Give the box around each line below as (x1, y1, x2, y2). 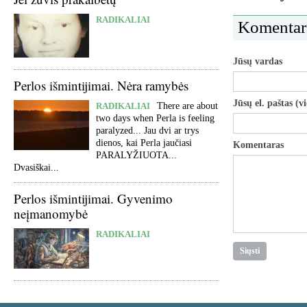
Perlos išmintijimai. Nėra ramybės (14, 77, 188, 94)
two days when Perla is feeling (96, 113, 214, 123)
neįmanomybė (14, 205, 88, 222)
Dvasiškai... (14, 162, 59, 173)
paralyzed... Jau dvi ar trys (96, 125, 199, 136)
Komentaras (233, 140, 284, 150)
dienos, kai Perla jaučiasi (96, 138, 192, 148)
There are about (157, 101, 218, 111)
